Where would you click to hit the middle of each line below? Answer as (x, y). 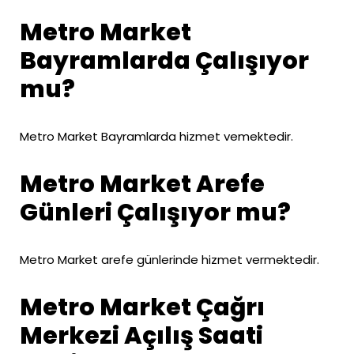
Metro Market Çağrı (142, 307)
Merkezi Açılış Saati (141, 335)
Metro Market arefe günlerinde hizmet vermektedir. (169, 259)
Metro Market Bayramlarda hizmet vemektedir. (156, 136)
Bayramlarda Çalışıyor (164, 60)
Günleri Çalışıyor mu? (155, 212)
